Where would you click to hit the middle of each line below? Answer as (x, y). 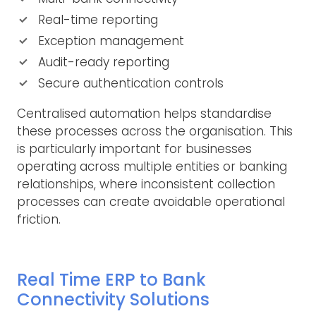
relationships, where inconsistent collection (146, 184)
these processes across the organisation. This (155, 131)
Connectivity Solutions (113, 299)
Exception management (111, 41)
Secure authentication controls (131, 83)
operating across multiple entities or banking (152, 166)
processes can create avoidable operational (151, 201)
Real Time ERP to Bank (111, 279)
